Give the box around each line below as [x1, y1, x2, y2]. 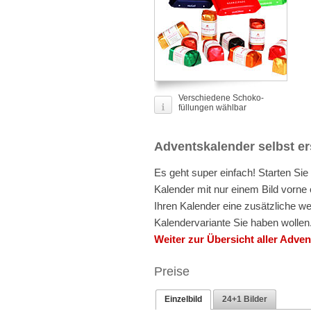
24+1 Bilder [221, 294, 267, 305]
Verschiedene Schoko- [178, 93, 264, 103]
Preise [154, 264, 190, 278]
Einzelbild [165, 294, 203, 305]
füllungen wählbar [178, 103, 246, 112]
